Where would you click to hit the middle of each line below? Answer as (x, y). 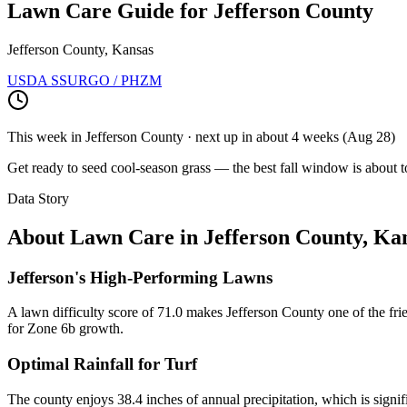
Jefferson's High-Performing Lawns (140, 277)
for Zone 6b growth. (65, 329)
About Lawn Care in (105, 237)
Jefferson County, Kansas (80, 49)
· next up (213, 136)
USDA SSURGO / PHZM (84, 80)
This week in (46, 136)
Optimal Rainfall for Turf (102, 364)
